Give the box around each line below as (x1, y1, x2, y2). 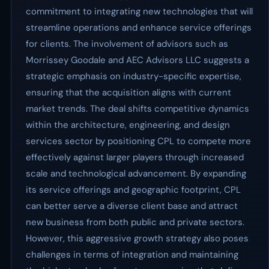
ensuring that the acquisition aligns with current (26, 86, 231, 98)
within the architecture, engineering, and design (26, 119, 230, 131)
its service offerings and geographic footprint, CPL (26, 184, 241, 196)
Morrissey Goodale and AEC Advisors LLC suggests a (26, 54, 249, 66)
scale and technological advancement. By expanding (26, 168, 246, 180)
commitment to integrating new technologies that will (26, 5, 253, 17)
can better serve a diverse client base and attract (26, 200, 238, 212)
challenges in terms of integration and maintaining (26, 249, 238, 261)
